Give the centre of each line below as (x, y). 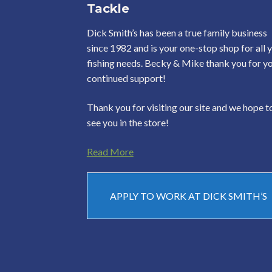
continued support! (126, 78)
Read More (110, 151)
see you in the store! (127, 122)
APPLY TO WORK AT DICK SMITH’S (188, 196)
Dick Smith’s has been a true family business (177, 33)
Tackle (108, 9)
